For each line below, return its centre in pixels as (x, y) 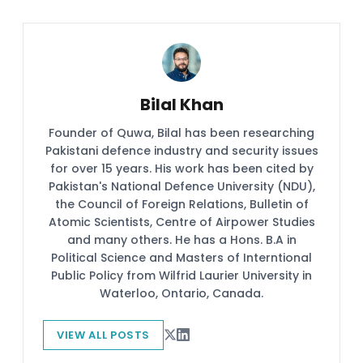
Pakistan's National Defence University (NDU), (181, 186)
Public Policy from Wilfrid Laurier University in (181, 275)
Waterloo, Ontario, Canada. (181, 293)
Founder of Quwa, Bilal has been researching (181, 132)
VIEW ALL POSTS (104, 335)
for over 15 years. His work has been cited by (181, 168)
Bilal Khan (181, 104)
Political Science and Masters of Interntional (181, 257)
